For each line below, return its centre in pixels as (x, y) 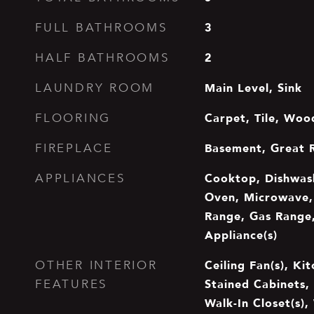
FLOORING (73, 118)
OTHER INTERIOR (96, 265)
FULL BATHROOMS (101, 28)
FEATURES (71, 284)
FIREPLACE (74, 148)
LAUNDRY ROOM (95, 88)
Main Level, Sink (253, 88)
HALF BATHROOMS (102, 58)
